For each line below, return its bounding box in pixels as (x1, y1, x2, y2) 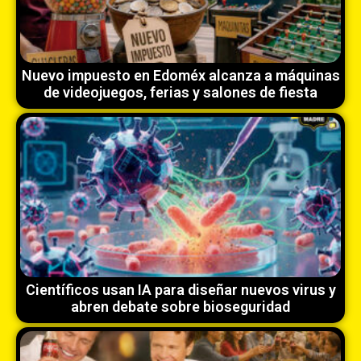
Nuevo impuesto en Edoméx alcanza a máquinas (21, 66, 340, 84)
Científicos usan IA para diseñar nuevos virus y (25, 280, 336, 298)
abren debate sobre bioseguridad (71, 297, 290, 315)
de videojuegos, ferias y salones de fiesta (44, 83, 317, 101)
